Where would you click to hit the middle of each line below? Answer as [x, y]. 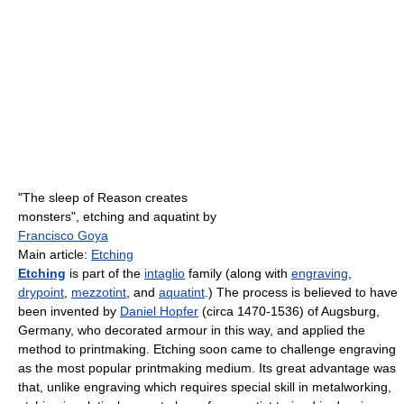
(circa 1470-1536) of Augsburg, [289, 312]
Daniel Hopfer [159, 312]
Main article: [55, 255]
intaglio [165, 274]
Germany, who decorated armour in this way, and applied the [192, 331]
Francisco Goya [63, 236]
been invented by [69, 312]
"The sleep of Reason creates [103, 198]
